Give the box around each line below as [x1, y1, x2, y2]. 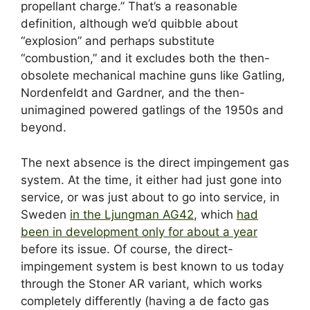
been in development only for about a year [21, 224, 257, 239]
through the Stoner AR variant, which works [21, 276, 262, 291]
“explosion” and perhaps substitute [21, 34, 215, 48]
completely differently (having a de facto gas [21, 293, 269, 308]
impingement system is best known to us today [21, 259, 284, 273]
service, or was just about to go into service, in [21, 190, 280, 204]
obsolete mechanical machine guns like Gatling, [21, 69, 285, 83]
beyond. [21, 120, 66, 135]
